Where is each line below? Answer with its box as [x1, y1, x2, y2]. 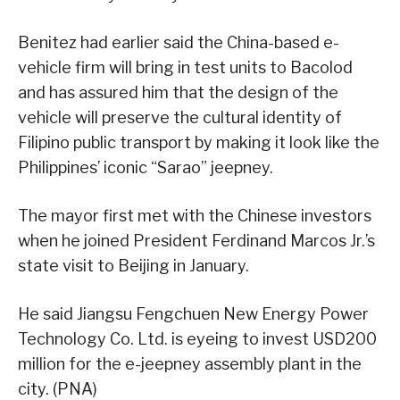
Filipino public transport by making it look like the [18, 133, 379, 153]
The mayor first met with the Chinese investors [18, 206, 371, 226]
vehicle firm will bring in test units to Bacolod [18, 58, 353, 78]
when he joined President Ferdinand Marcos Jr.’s [18, 231, 375, 251]
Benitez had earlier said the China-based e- [18, 33, 339, 53]
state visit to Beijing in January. [18, 256, 249, 276]
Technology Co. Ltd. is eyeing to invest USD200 [18, 329, 377, 349]
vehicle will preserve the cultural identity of [18, 108, 342, 128]
